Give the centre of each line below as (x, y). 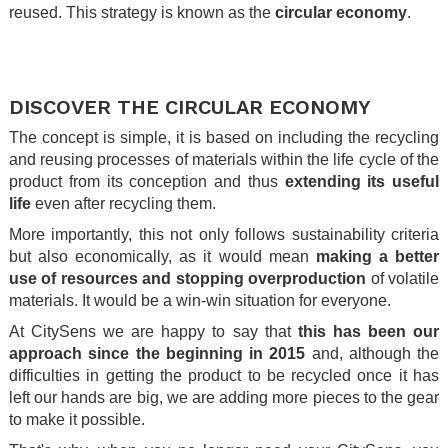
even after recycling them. (123, 204)
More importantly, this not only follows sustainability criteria (224, 235)
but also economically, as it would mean (162, 257)
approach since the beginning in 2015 (157, 354)
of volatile (403, 279)
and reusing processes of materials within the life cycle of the (224, 160)
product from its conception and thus (143, 182)
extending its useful (358, 182)
